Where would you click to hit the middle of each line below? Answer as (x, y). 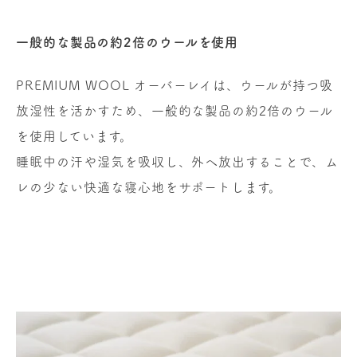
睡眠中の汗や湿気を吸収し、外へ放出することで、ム (178, 161)
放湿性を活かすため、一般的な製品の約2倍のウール (175, 110)
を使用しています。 (75, 136)
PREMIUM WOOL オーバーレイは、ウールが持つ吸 (175, 85)
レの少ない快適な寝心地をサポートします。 (149, 187)
